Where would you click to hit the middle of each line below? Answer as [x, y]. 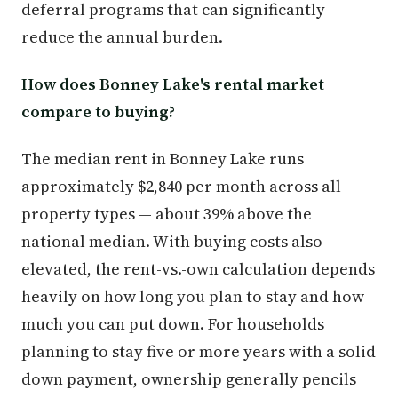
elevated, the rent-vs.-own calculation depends [198, 269]
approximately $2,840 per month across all [181, 186]
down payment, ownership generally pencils [189, 379]
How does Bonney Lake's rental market [173, 84]
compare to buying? [98, 111]
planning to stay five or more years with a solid [199, 351]
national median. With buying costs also [172, 241]
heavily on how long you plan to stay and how [193, 296]
